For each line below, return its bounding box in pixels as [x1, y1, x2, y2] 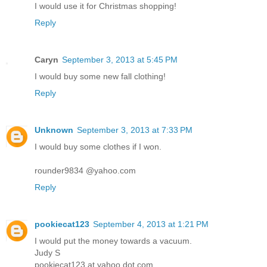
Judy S [35, 247, 60, 257]
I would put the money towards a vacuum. [35, 235, 192, 246]
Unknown [35, 125, 73, 135]
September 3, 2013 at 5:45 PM [62, 54, 178, 64]
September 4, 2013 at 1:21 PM [93, 219, 209, 229]
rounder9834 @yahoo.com [35, 165, 136, 175]
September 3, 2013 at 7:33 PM [77, 125, 193, 135]
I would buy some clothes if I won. [35, 141, 162, 151]
